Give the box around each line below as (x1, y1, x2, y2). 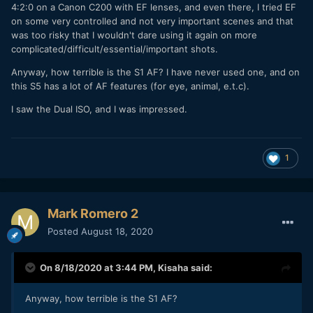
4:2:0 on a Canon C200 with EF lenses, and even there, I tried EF (11, 1, 296, 13)
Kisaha (158, 261, 189, 273)
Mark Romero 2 (48, 205, 138, 221)
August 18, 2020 (81, 225, 153, 237)
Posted (48, 225, 81, 237)
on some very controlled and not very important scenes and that (11, 15, 293, 27)
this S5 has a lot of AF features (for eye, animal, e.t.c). (11, 80, 249, 92)
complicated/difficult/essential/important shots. (11, 43, 218, 55)
